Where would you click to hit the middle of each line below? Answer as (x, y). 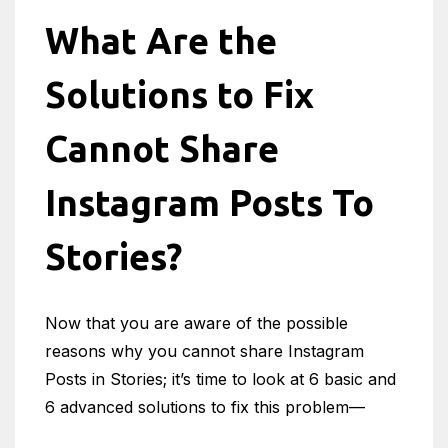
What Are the (161, 40)
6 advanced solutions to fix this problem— (205, 406)
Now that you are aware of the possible (196, 322)
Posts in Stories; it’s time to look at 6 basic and (220, 378)
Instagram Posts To (209, 202)
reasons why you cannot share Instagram (204, 350)
